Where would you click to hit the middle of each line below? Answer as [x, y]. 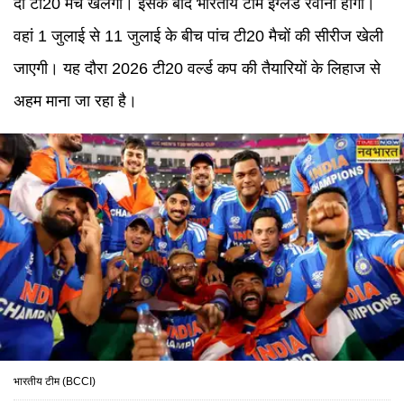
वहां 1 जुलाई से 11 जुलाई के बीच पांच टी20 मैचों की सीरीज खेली [198, 36]
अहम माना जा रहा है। [75, 101]
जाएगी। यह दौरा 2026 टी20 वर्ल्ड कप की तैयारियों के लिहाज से [197, 69]
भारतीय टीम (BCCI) [55, 381]
